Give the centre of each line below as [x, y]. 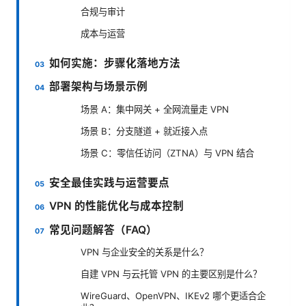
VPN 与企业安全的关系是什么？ [144, 252]
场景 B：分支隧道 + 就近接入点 [144, 131]
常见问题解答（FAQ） [103, 229]
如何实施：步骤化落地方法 [115, 63]
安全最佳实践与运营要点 [110, 182]
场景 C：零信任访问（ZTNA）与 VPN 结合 [167, 153]
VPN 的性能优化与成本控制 [117, 206]
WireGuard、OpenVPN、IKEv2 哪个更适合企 [173, 296]
